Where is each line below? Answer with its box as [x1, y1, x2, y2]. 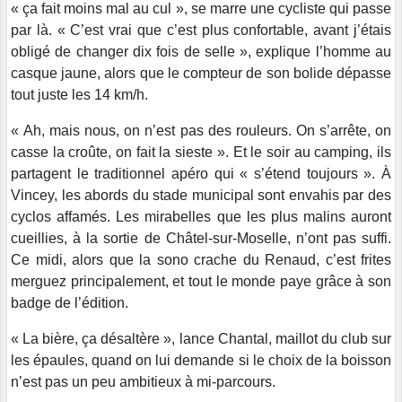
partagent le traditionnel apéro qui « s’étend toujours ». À [11, 166, 391, 182]
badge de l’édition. [11, 295, 128, 311]
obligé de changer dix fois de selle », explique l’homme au [11, 44, 391, 60]
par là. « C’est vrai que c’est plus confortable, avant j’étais [11, 22, 391, 39]
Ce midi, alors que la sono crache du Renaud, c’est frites [11, 252, 391, 268]
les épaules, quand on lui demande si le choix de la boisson [11, 353, 391, 369]
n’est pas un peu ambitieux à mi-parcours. [11, 374, 275, 390]
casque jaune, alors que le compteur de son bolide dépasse [11, 66, 391, 82]
